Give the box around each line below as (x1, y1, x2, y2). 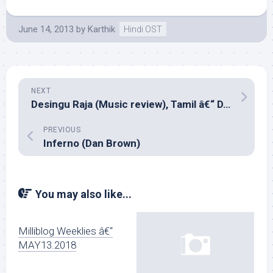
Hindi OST (124, 24, 162, 34)
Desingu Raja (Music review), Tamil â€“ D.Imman (223, 98, 230, 110)
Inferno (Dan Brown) (43, 137, 140, 149)
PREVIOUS (43, 126, 80, 134)
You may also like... (35, 188, 132, 200)
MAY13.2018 (18, 239, 76, 251)
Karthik (88, 24, 115, 35)
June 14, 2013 (18, 24, 74, 35)
